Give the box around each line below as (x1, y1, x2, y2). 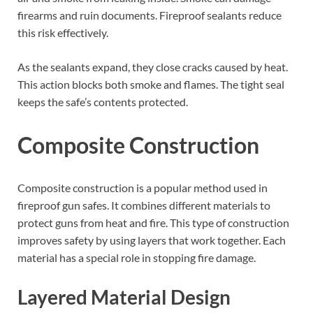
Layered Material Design (17, 284, 231, 309)
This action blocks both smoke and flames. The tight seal (17, 77, 284, 91)
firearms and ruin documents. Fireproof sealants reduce (17, 8, 282, 22)
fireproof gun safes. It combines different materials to (17, 198, 270, 212)
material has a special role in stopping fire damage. (17, 251, 256, 265)
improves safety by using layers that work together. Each (17, 233, 286, 247)
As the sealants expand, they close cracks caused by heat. (17, 59, 288, 73)
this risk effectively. (17, 25, 108, 39)
